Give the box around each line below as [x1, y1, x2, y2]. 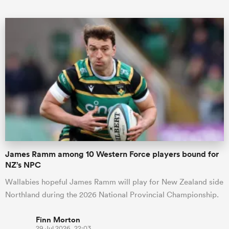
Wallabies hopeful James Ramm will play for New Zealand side [5, 177, 223, 187]
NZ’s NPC [5, 159, 41, 170]
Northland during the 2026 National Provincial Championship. [5, 190, 219, 199]
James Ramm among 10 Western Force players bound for [5, 149, 219, 159]
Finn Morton [36, 214, 80, 225]
